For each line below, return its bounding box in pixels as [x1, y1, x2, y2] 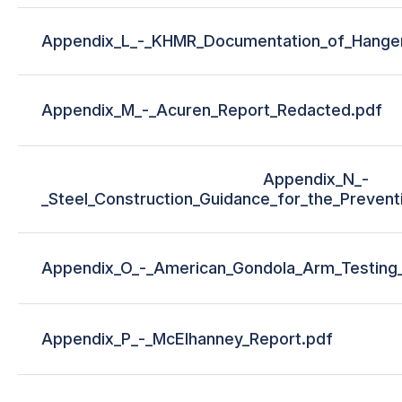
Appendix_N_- [262, 169, 369, 188]
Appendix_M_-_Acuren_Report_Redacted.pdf [41, 100, 382, 119]
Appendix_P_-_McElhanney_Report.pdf [41, 328, 333, 348]
